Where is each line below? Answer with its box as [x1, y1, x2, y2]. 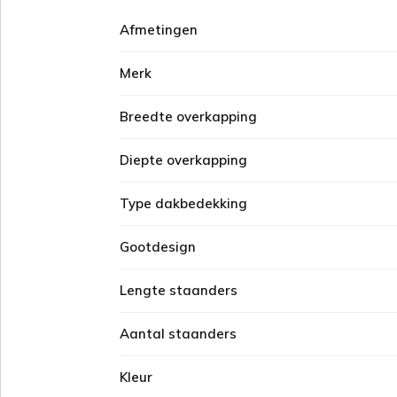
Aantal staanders [120, 325, 237, 342]
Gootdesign [120, 238, 196, 255]
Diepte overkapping [120, 152, 247, 168]
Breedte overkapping [120, 108, 257, 125]
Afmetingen [120, 21, 198, 38]
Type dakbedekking [120, 195, 247, 212]
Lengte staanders [120, 282, 237, 299]
